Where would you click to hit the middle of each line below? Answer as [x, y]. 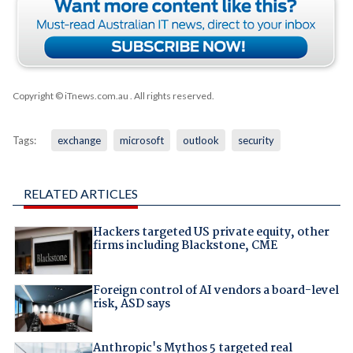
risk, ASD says [131, 304]
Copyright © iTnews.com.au [70, 96]
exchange [79, 141]
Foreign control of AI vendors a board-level [216, 290]
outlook [201, 141]
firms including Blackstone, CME [185, 246]
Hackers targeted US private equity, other [211, 233]
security [256, 141]
